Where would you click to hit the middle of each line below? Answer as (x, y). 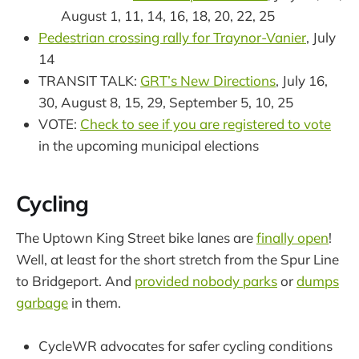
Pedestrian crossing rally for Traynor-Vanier (172, 38)
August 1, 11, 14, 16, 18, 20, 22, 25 (168, 16)
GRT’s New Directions (208, 81)
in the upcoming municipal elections (149, 146)
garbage (42, 303)
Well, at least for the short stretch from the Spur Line (177, 260)
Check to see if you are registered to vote (206, 124)
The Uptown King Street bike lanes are (136, 238)
